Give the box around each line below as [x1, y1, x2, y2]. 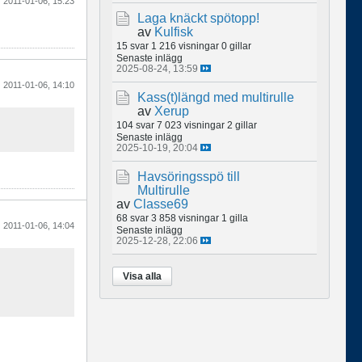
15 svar [116, 40, 149, 51]
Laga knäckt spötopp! [137, 11, 259, 25]
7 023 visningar [157, 119, 225, 130]
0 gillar [221, 40, 251, 51]
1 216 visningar [151, 40, 219, 51]
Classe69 [133, 196, 188, 211]
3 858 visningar [151, 212, 219, 223]
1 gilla [221, 212, 248, 223]
